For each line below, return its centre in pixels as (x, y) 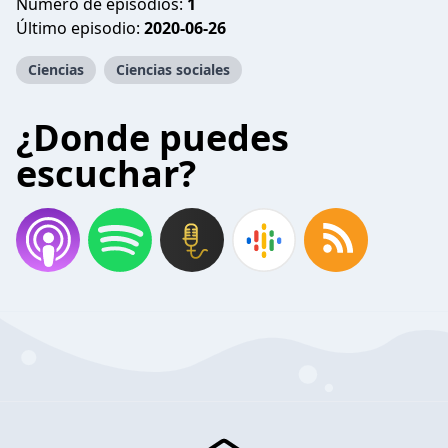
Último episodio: (80, 28)
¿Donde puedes (152, 137)
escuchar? (106, 173)
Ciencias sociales (173, 69)
